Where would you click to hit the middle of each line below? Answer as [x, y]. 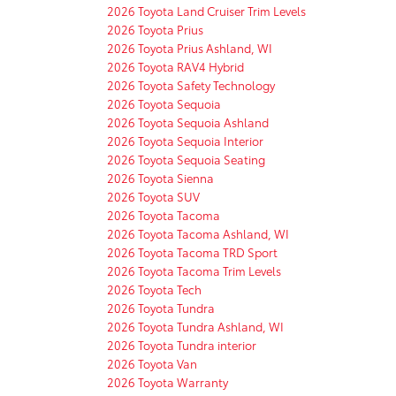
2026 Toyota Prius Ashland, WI [190, 47]
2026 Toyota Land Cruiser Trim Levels [206, 10]
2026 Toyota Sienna [160, 177]
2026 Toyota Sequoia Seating [186, 159]
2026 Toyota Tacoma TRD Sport [192, 251]
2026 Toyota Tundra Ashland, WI [195, 326]
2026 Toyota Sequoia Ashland [188, 122]
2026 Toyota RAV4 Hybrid [175, 66]
